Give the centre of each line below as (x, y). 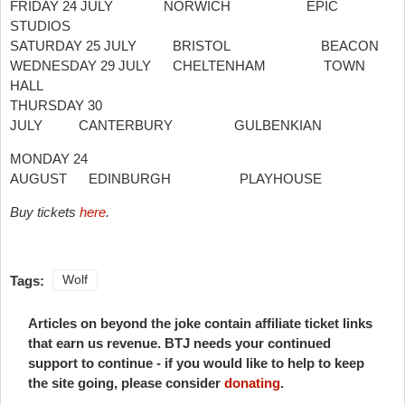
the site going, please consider (126, 383)
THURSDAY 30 (56, 106)
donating (252, 383)
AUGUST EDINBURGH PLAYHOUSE (166, 179)
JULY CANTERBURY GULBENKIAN (166, 126)
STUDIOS (40, 26)
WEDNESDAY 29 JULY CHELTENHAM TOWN (188, 66)
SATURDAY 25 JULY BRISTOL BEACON (194, 46)
